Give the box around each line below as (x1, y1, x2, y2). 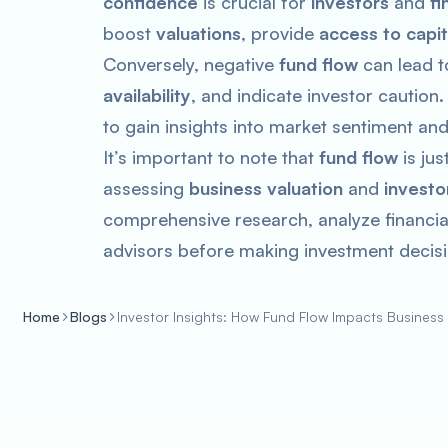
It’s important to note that (103, 146, 319, 168)
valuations (156, 22, 241, 44)
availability (103, 84, 191, 106)
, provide (241, 22, 319, 44)
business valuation (189, 177, 343, 199)
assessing (103, 177, 189, 199)
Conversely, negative (103, 53, 279, 75)
